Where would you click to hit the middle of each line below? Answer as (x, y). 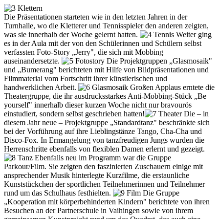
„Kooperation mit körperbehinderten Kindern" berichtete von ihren (107, 202)
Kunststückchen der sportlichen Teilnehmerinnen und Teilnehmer (104, 184)
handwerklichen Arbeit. (41, 87)
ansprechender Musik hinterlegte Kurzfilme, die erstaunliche (97, 175)
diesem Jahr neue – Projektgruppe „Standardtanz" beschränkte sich (107, 122)
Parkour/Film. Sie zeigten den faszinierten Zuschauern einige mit (103, 166)
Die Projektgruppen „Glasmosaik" (158, 61)
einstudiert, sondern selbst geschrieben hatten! (74, 114)
